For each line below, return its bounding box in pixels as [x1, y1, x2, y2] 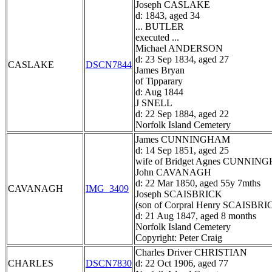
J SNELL [135, 98, 172, 109]
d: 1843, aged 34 [135, 10, 200, 21]
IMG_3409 [86, 183, 129, 194]
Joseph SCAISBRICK [135, 189, 222, 200]
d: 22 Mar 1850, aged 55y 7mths [135, 178, 260, 189]
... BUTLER [135, 21, 184, 32]
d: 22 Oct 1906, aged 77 [135, 258, 228, 269]
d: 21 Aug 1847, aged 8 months [135, 211, 256, 222]
